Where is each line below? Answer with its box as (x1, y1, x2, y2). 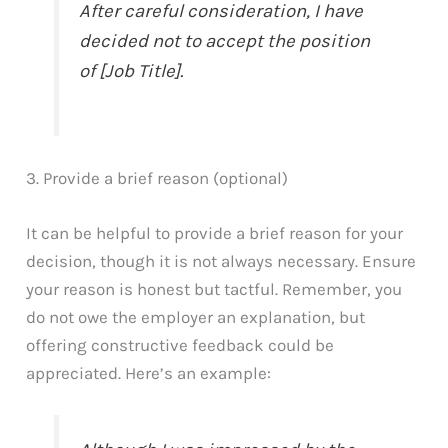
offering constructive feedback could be (26, 335, 335, 356)
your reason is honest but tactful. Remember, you (26, 279, 403, 300)
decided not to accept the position (79, 30, 371, 53)
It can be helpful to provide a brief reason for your (26, 223, 404, 244)
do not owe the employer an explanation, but (26, 307, 366, 328)
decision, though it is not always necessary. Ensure (26, 251, 417, 272)
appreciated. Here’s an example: (26, 363, 272, 384)
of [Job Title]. (79, 60, 184, 83)
